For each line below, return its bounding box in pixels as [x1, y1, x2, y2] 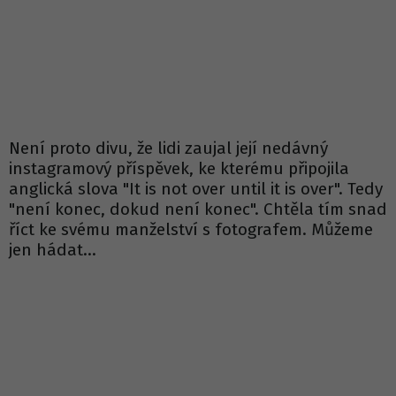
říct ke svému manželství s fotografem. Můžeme [9, 219, 373, 240]
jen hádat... [9, 240, 101, 261]
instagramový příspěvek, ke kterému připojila [9, 158, 349, 179]
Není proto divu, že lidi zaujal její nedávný [9, 138, 328, 159]
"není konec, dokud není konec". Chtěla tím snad [9, 199, 387, 220]
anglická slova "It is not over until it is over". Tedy [9, 179, 383, 200]
